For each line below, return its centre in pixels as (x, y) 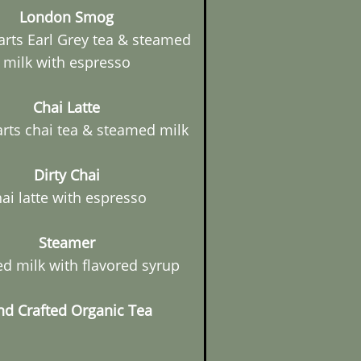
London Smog (66, 17)
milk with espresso (66, 62)
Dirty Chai (66, 175)
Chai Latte (66, 107)
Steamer (66, 243)
